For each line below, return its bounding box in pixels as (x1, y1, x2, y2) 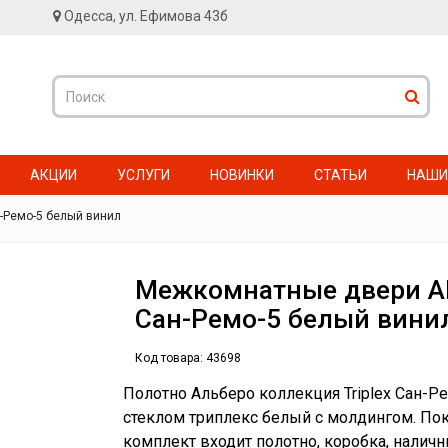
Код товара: (135, 351, 203, 365)
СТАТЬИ (314, 166, 367, 183)
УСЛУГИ (117, 166, 170, 183)
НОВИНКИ (210, 166, 274, 183)
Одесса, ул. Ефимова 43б (64, 8, 228, 24)
